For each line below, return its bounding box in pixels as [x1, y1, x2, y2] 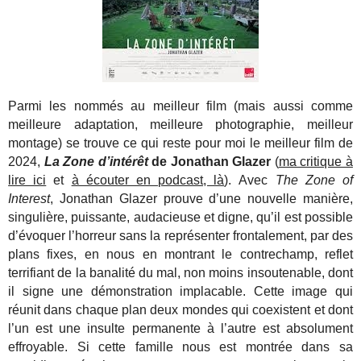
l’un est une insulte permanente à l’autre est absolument [8, 322, 353, 336]
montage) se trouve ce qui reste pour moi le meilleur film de [8, 136, 353, 151]
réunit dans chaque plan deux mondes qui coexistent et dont [8, 303, 353, 317]
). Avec [224, 173, 276, 188]
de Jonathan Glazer [147, 155, 275, 169]
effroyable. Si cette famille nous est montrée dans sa [8, 340, 353, 355]
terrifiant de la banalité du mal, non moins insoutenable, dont [8, 266, 353, 280]
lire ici [8, 173, 47, 188]
